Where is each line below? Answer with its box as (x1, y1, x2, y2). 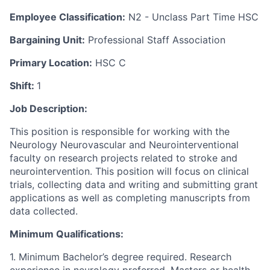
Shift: (10, 80, 37, 92)
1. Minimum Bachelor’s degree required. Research (10, 251, 231, 263)
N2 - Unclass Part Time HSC (125, 11, 259, 23)
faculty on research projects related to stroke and (10, 152, 237, 164)
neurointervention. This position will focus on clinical (10, 165, 249, 177)
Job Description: (10, 102, 87, 115)
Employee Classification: (10, 11, 125, 23)
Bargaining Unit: (10, 34, 85, 46)
